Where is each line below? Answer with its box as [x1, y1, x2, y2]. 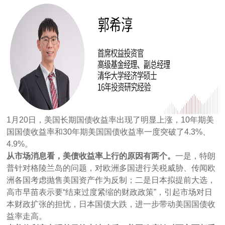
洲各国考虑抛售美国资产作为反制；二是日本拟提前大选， [7, 175, 216, 184]
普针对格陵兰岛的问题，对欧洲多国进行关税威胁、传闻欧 [7, 163, 216, 172]
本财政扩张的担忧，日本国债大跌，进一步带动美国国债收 [7, 199, 216, 208]
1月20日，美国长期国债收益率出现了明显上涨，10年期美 [7, 115, 214, 124]
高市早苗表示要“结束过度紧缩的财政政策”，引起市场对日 [7, 187, 213, 196]
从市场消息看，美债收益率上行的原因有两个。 [7, 151, 176, 160]
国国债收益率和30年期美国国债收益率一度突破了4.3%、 [7, 127, 211, 136]
